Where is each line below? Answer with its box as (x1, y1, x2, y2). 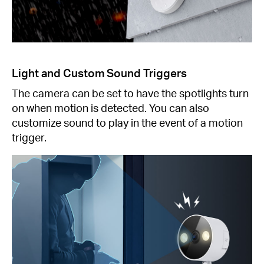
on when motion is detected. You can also (12, 100, 209, 114)
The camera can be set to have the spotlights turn (12, 85, 249, 100)
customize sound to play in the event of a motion (12, 115, 243, 129)
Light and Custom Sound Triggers (12, 65, 187, 80)
